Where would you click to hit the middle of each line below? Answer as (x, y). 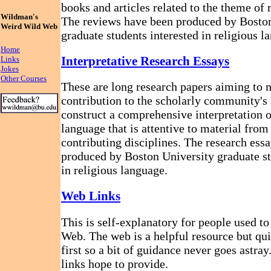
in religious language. (114, 170)
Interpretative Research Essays (145, 61)
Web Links (91, 196)
